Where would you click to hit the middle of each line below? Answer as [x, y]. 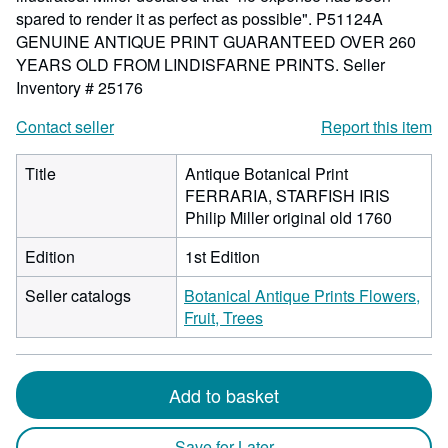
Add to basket [224, 395]
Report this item [376, 126]
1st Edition [222, 256]
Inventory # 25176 [79, 87]
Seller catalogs [78, 295]
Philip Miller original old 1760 [288, 217]
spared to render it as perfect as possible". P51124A [199, 18]
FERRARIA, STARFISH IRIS [287, 195]
